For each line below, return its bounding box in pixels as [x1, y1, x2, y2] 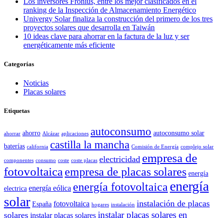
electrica [4, 185, 27, 193]
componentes [4, 158, 34, 163]
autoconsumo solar [153, 129, 204, 137]
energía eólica [29, 184, 71, 193]
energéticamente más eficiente [23, 40, 115, 49]
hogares [91, 202, 109, 208]
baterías [4, 143, 25, 150]
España [32, 200, 52, 208]
